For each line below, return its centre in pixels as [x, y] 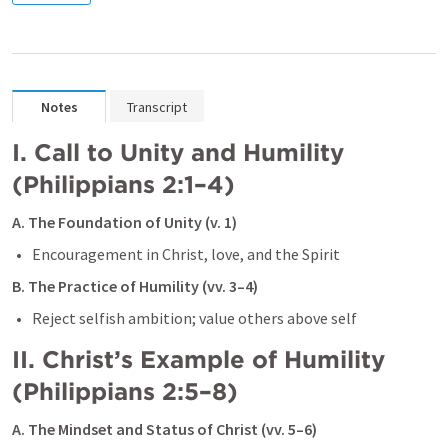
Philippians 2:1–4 [123, 184]
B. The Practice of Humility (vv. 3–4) [135, 286]
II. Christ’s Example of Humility [198, 359]
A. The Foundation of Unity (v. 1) [124, 222]
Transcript [157, 107]
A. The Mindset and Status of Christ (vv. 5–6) [164, 429]
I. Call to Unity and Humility [178, 152]
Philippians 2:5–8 [125, 391]
